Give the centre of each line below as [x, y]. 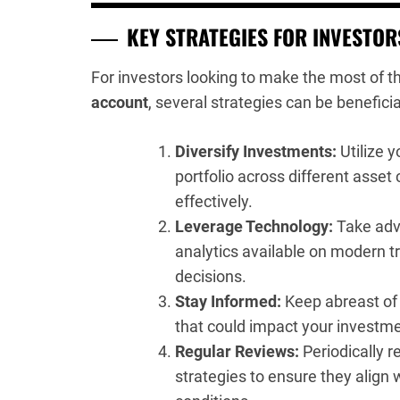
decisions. [211, 276]
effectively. [214, 201]
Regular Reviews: [237, 351]
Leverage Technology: [254, 226]
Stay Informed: [228, 301]
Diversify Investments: [256, 151]
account [120, 102]
